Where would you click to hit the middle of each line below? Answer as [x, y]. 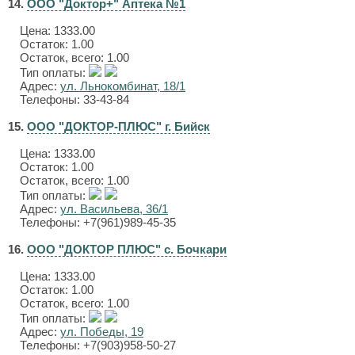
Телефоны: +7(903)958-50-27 [98, 345]
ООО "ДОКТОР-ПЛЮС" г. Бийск [118, 126]
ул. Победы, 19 [102, 332]
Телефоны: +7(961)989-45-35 [98, 222]
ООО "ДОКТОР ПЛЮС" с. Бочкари [127, 249]
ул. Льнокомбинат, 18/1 [123, 86]
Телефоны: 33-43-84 [74, 99]
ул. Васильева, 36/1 [114, 209]
